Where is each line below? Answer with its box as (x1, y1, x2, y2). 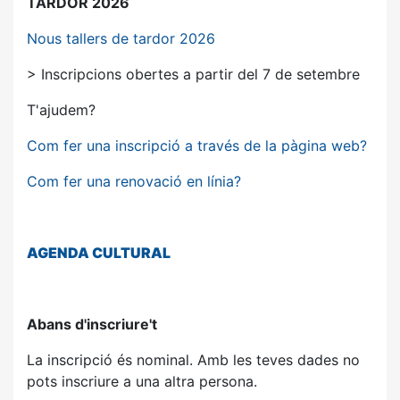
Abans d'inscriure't (27, 315, 157, 333)
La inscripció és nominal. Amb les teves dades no (27, 351, 360, 369)
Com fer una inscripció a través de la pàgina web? (27, 137, 367, 154)
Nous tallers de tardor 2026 (27, 29, 215, 47)
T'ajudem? (27, 101, 96, 119)
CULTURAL (92, 244, 171, 262)
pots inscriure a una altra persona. (27, 372, 257, 390)
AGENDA (27, 244, 92, 262)
